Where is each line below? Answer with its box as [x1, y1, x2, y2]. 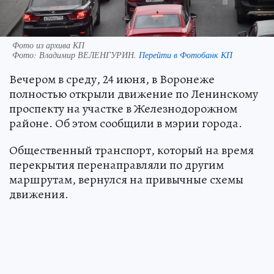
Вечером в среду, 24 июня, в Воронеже [9, 70, 215, 87]
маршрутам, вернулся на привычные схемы [9, 171, 243, 188]
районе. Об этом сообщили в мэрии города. [9, 114, 242, 131]
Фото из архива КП [12, 39, 84, 51]
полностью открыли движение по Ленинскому [9, 85, 258, 102]
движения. [9, 185, 68, 202]
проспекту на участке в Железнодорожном [9, 100, 237, 117]
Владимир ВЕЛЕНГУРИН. [39, 48, 139, 61]
